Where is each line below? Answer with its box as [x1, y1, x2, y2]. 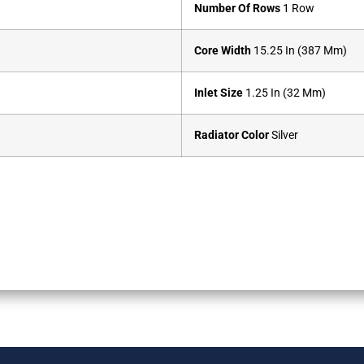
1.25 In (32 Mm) [245, 86, 326, 101]
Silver [269, 128, 298, 143]
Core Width [194, 44, 251, 58]
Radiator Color [194, 128, 269, 143]
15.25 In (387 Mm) [251, 44, 347, 58]
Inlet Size [194, 86, 245, 101]
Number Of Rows [194, 2, 280, 16]
